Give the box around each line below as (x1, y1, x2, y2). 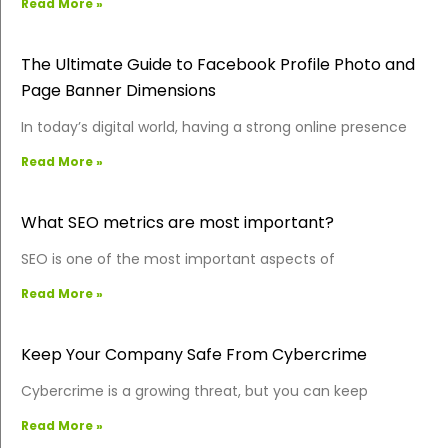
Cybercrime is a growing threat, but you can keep (21, 380, 368, 401)
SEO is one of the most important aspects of (21, 248, 335, 269)
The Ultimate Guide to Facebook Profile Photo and (21, 52, 415, 76)
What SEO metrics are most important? (21, 210, 334, 234)
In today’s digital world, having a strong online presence (21, 116, 407, 137)
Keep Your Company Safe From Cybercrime (21, 342, 367, 366)
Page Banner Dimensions (21, 78, 216, 102)
